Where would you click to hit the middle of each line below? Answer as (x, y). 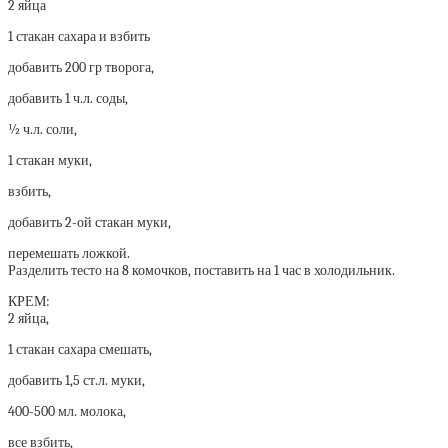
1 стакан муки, (50, 160)
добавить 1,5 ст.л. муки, (76, 380)
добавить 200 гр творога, (81, 67)
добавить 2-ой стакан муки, (89, 222)
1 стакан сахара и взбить (79, 36)
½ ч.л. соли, (42, 129)
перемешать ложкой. (69, 253)
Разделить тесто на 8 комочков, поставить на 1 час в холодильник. (201, 270)
